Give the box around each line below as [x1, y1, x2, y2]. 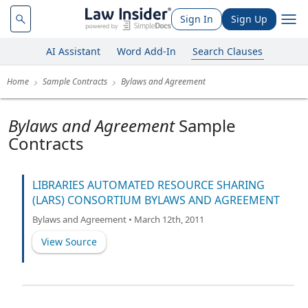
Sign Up [231, 12, 267, 25]
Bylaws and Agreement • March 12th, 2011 [32, 213, 204, 225]
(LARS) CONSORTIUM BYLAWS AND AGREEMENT [32, 192, 280, 208]
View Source [41, 235, 97, 248]
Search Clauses [192, 44, 263, 58]
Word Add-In [116, 44, 176, 58]
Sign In [180, 12, 213, 25]
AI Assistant [45, 44, 100, 58]
